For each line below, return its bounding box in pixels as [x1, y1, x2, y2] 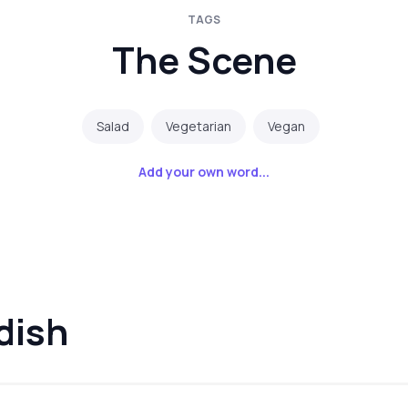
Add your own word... [138, 163, 270, 181]
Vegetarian [165, 117, 231, 136]
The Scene [111, 35, 297, 86]
